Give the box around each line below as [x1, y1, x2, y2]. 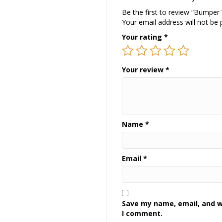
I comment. [122, 208, 163, 218]
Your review [122, 64, 166, 74]
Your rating [122, 32, 165, 42]
